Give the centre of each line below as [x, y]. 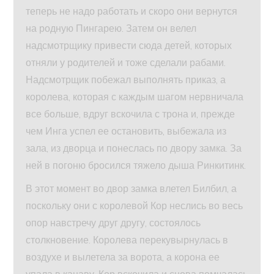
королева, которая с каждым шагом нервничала [135, 97]
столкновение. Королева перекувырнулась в [127, 240]
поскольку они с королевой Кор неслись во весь [135, 206]
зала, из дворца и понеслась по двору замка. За [134, 148]
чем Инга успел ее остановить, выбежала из [126, 131]
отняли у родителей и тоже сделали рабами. [126, 63]
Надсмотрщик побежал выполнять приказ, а [126, 80]
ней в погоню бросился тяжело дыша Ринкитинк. [136, 165]
